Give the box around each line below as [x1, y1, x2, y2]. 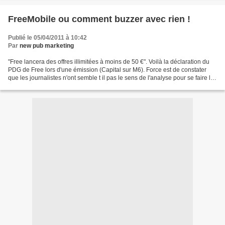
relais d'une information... [8, 82, 76, 89]
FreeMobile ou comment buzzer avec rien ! [8, 14, 190, 24]
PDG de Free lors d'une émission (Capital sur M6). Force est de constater [8, 66, 206, 73]
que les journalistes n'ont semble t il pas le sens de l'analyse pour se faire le [8, 74, 214, 81]
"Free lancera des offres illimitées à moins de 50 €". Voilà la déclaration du [8, 58, 209, 65]
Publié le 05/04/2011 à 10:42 [8, 34, 87, 41]
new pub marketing [20, 42, 74, 49]
